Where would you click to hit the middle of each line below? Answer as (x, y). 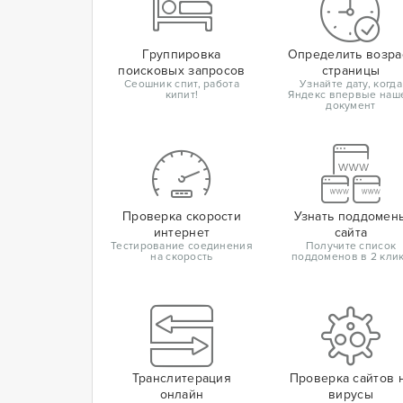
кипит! (182, 95)
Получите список (351, 246)
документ (351, 106)
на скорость (182, 257)
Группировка (182, 54)
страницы (351, 71)
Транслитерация (182, 378)
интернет (182, 233)
